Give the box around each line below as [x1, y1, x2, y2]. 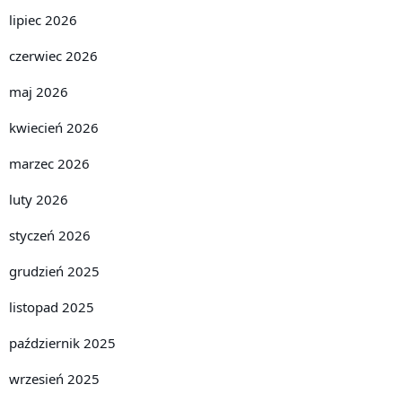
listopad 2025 [9, 298, 94, 317]
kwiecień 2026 [9, 118, 99, 137]
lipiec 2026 [9, 11, 77, 30]
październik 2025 [9, 334, 116, 353]
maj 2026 [9, 83, 68, 101]
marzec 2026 [9, 154, 90, 173]
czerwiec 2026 [9, 47, 98, 66]
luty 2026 [9, 190, 68, 209]
